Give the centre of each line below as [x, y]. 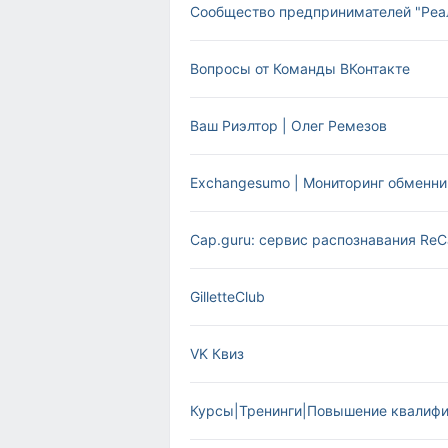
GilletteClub [227, 296]
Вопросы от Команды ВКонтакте [300, 68]
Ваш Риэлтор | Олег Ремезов [288, 125]
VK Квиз [217, 353]
